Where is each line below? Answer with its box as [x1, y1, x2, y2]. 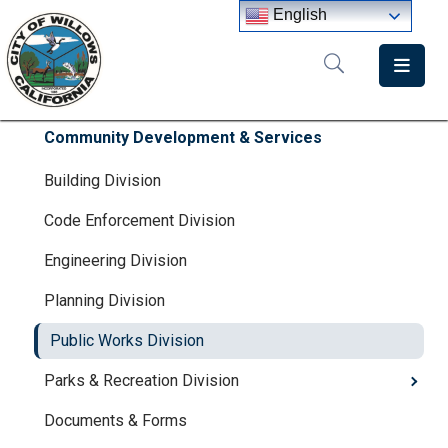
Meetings [15, 213, 83, 232]
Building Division [44, 171, 161, 190]
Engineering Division [44, 251, 187, 270]
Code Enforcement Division [44, 211, 235, 230]
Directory [15, 351, 84, 370]
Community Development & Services [44, 128, 322, 147]
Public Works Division [50, 331, 204, 350]
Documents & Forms [44, 411, 187, 430]
